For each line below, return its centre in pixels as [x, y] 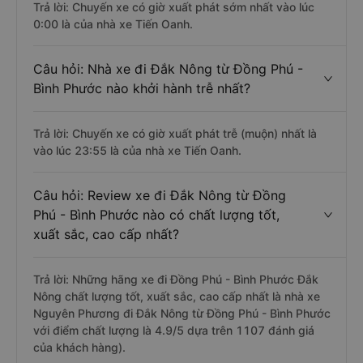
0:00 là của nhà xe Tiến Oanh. [113, 24]
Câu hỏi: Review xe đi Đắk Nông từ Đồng [160, 195]
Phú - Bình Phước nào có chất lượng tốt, [156, 215]
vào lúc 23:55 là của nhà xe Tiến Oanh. [137, 150]
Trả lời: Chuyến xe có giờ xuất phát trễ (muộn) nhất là [175, 133]
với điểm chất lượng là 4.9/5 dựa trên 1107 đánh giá [174, 330]
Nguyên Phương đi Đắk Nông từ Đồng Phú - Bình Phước [182, 313]
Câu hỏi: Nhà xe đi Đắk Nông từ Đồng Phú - [168, 69]
